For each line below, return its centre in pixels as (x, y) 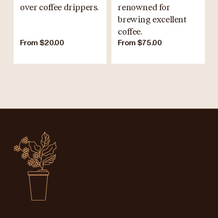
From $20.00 (42, 43)
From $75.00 (140, 43)
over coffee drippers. (60, 8)
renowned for (144, 8)
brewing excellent (152, 20)
